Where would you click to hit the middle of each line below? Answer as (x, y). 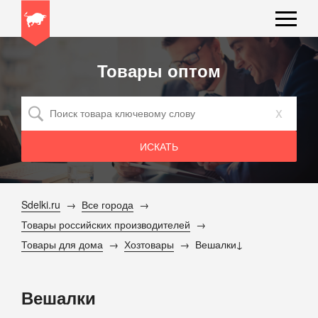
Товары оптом (159, 70)
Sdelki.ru (41, 204)
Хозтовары (149, 244)
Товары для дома (62, 244)
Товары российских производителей (106, 224)
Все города (108, 204)
